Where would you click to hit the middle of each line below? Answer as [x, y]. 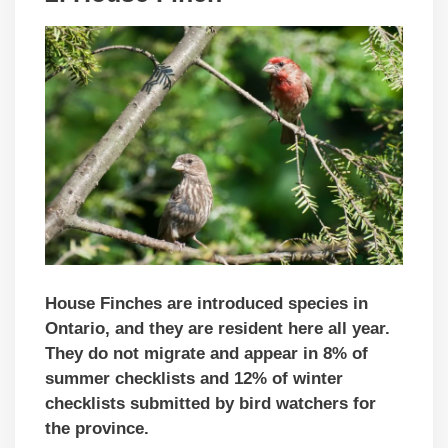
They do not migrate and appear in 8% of [206, 353]
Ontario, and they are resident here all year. [217, 328]
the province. [97, 428]
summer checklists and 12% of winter [194, 378]
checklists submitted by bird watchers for [210, 403]
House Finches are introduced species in [206, 303]
